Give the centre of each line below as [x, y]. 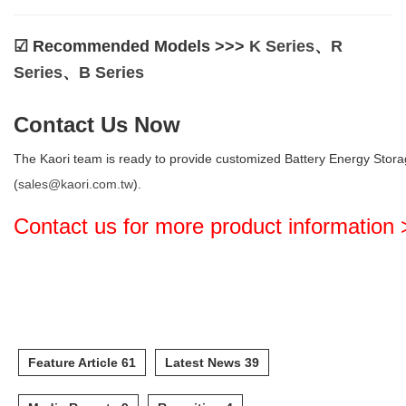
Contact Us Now [97, 124]
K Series [282, 46]
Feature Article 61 [82, 362]
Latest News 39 [212, 362]
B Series [111, 72]
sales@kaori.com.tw [76, 184]
